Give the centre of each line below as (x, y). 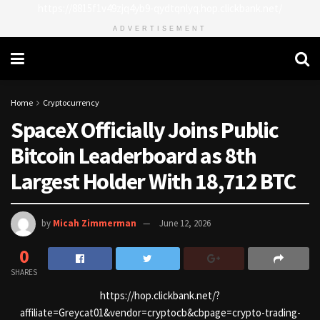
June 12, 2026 (185, 223)
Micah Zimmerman (95, 223)
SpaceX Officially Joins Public (145, 130)
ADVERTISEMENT (160, 29)
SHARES (24, 272)
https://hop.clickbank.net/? (160, 296)
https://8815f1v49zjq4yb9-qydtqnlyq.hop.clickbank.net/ (160, 8)
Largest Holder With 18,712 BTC (153, 181)
